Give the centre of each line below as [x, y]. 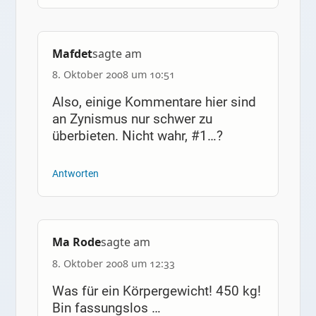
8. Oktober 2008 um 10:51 [113, 75]
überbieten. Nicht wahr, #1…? [137, 136]
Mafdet [72, 54]
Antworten [75, 174]
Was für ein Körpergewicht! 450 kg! [156, 291]
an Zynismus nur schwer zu [132, 119]
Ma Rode [76, 242]
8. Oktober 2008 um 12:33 [113, 263]
